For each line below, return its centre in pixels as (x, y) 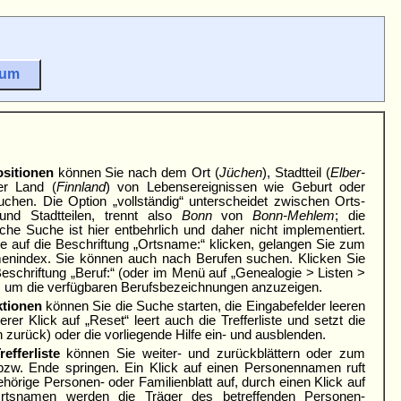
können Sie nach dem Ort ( (137, 173)
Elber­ (348, 173)
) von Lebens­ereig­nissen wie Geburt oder (235, 188)
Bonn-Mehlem (294, 216)
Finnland (81, 188)
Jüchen (241, 173)
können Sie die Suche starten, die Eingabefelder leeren (204, 307)
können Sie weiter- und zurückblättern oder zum (212, 354)
